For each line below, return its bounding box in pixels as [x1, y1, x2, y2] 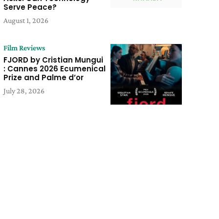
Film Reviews [3, 44, 45, 52]
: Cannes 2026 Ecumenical [3, 64, 106, 74]
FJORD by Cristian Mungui [3, 55, 103, 66]
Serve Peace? [3, 2, 57, 13]
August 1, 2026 [3, 16, 48, 25]
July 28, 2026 [3, 87, 44, 95]
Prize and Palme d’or [3, 72, 84, 83]
